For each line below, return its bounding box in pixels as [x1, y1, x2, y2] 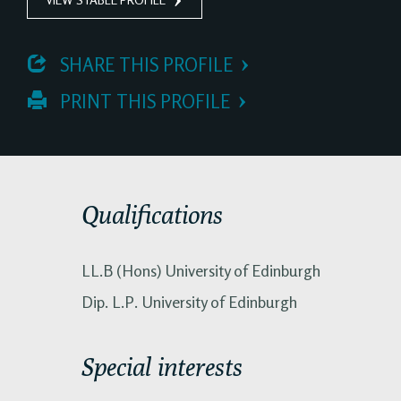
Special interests [81, 351, 243, 381]
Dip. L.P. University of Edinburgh [81, 291, 297, 311]
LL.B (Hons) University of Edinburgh [81, 260, 320, 280]
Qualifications [81, 199, 223, 229]
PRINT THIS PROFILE [55, 90, 230, 113]
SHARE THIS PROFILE [55, 53, 233, 76]
